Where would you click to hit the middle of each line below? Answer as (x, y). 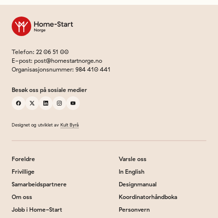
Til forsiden (27, 20)
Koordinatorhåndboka (148, 197)
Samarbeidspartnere (39, 184)
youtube (83, 107)
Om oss (22, 197)
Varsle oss (133, 159)
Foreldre (23, 159)
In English (132, 172)
